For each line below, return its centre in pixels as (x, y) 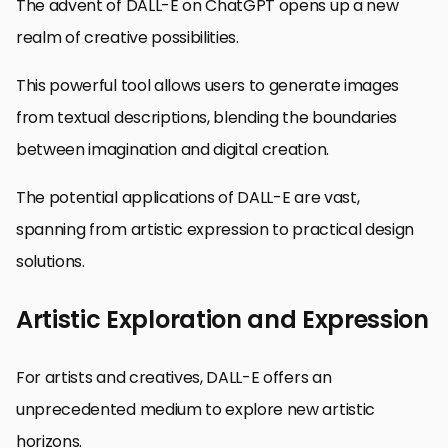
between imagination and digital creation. (172, 150)
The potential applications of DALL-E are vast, (188, 198)
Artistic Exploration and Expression (222, 320)
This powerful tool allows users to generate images (207, 86)
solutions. (50, 262)
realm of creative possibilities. (127, 38)
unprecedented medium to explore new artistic (195, 410)
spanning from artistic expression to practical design (215, 230)
